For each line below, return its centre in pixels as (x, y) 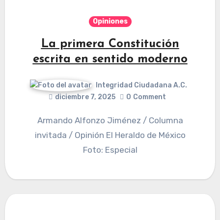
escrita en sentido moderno (110, 59)
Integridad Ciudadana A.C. (141, 85)
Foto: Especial (110, 150)
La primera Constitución (110, 44)
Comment (150, 97)
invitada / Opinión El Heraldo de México (110, 135)
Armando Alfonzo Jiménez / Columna (40, 121)
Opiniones (110, 21)
